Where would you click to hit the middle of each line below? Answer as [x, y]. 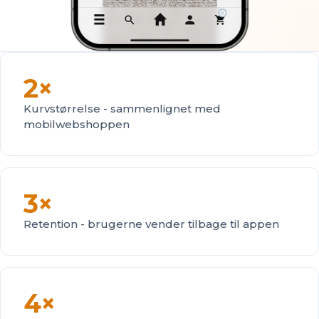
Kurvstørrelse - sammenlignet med [122, 109]
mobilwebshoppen [77, 124]
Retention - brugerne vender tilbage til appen [151, 224]
